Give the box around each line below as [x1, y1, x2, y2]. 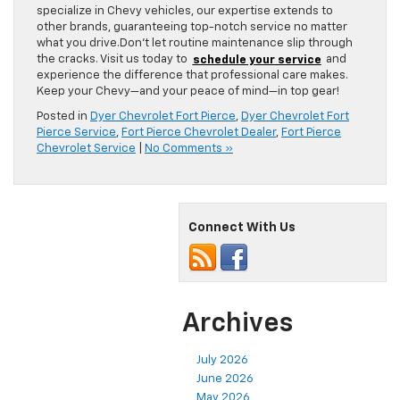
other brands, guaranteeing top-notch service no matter [37, 21, 347, 34]
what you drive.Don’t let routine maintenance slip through [37, 37, 353, 50]
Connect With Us [188, 221, 296, 235]
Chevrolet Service [37, 143, 136, 155]
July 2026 [196, 354, 248, 367]
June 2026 [196, 373, 254, 386]
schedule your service [192, 54, 321, 66]
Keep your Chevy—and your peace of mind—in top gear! [37, 86, 339, 98]
